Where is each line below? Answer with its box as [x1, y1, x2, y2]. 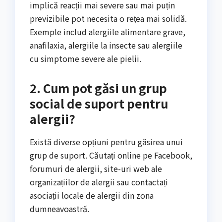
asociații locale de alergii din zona [30, 189, 154, 201]
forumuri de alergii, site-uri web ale [30, 162, 162, 174]
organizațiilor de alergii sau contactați [30, 175, 168, 188]
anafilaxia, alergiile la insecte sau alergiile [30, 39, 182, 51]
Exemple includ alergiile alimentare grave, [30, 25, 185, 38]
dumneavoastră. [30, 202, 89, 215]
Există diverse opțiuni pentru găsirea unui [30, 135, 183, 148]
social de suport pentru [30, 94, 168, 112]
